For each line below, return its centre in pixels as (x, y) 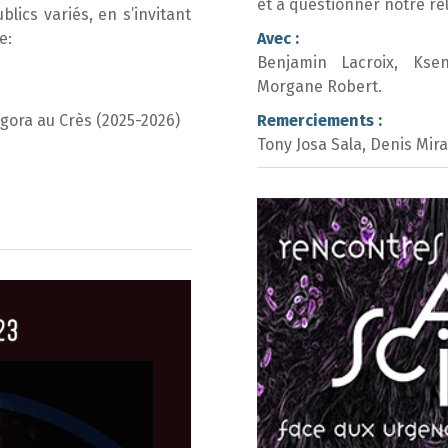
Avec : (278, 38)
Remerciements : (319, 120)
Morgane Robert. (319, 86)
